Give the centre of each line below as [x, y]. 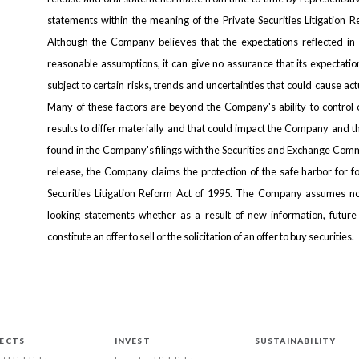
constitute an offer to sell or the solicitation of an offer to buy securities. [201, 236]
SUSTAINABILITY [295, 341]
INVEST [132, 341]
